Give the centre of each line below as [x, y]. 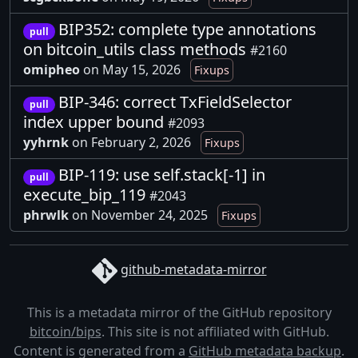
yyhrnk [46, 142]
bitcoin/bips [65, 332]
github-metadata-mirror [193, 270]
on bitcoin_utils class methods [137, 49]
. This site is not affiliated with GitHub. [215, 332]
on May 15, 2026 [133, 69]
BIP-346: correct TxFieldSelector [175, 101]
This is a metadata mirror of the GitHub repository [179, 313]
